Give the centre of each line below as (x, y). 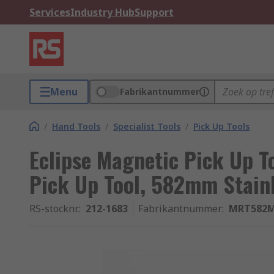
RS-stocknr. (54, 209)
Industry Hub (102, 12)
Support (154, 12)
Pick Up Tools (221, 126)
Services (50, 12)
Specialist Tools (147, 126)
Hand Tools (76, 126)
